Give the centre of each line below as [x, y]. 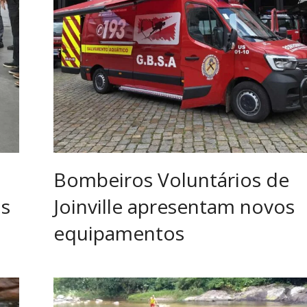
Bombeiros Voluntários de [171, 179]
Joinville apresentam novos [174, 206]
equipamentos [119, 233]
